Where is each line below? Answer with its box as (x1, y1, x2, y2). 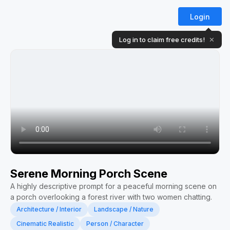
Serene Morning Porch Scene (10, 167, 167, 180)
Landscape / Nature (94, 205, 154, 213)
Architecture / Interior (16, 205, 82, 213)
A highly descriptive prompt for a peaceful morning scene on (10, 182, 217, 190)
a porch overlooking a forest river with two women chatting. (10, 193, 212, 201)
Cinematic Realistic (16, 220, 74, 227)
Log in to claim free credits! (119, 35, 205, 44)
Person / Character (86, 220, 144, 227)
